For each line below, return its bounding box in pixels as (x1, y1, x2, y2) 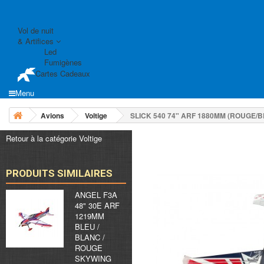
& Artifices (18, 35, 56, 47)
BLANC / (75, 231, 105, 243)
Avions (41, 110, 64, 121)
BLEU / (75, 220, 100, 232)
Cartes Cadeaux (35, 68, 90, 80)
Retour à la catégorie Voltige (6, 132, 102, 144)
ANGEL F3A (75, 189, 117, 200)
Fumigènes (44, 56, 82, 68)
